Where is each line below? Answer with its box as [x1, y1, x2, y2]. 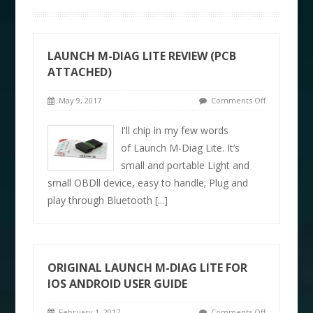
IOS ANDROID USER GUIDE [48, 275, 188, 291]
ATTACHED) [48, 64, 112, 80]
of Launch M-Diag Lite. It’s [121, 140, 240, 154]
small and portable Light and [121, 158, 250, 172]
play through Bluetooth [48, 193, 156, 207]
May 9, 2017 [54, 94, 102, 105]
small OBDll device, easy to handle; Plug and [48, 175, 249, 189]
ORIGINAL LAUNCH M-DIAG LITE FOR [48, 259, 248, 275]
